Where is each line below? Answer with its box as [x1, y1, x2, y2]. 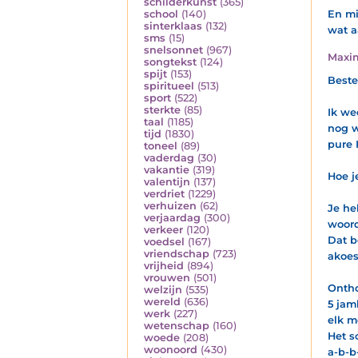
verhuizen [144, 200, 197, 213]
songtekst [144, 56, 197, 69]
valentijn [144, 176, 190, 189]
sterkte [144, 104, 181, 117]
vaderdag [144, 152, 194, 165]
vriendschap [144, 248, 209, 261]
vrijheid [144, 260, 184, 272]
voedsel [144, 236, 185, 249]
